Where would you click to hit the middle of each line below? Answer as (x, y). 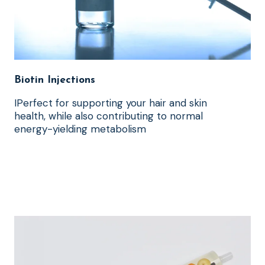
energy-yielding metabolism (80, 129)
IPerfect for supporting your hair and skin (111, 103)
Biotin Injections (55, 80)
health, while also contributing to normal (109, 116)
